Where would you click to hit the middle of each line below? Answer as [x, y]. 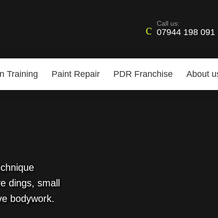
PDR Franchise [143, 74]
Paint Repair [76, 74]
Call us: [168, 23]
